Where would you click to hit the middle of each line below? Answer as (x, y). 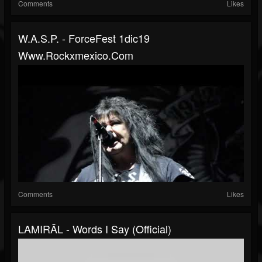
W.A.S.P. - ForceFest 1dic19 (84, 38)
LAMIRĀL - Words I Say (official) (95, 229)
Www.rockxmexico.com (76, 55)
